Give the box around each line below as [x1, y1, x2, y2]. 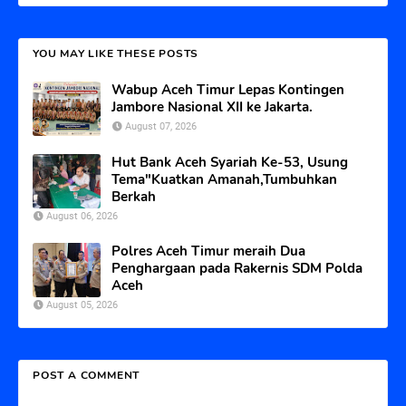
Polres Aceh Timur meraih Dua [111, 241, 305, 260]
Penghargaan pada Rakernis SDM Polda [111, 258, 362, 277]
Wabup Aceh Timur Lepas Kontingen [111, 80, 344, 99]
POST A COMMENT [33, 367, 140, 382]
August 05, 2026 [46, 298, 118, 311]
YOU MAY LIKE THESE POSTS [33, 45, 199, 61]
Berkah [111, 187, 156, 206]
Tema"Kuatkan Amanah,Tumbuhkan [111, 169, 337, 188]
